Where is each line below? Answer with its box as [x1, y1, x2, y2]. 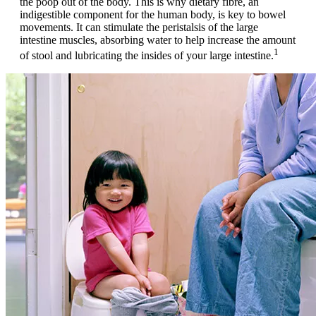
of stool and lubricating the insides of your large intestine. [20, 49, 274, 62]
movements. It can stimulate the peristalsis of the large [20, 21, 258, 33]
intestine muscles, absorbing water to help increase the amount [20, 34, 296, 46]
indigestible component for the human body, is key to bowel [20, 8, 286, 20]
